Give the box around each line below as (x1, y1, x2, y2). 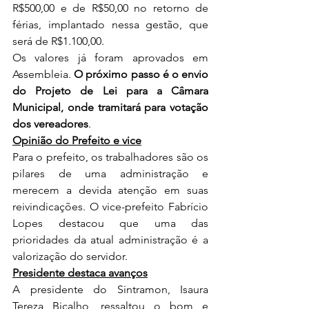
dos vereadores (12, 117, 88, 131)
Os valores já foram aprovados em (12, 51, 208, 65)
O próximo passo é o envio (74, 68, 209, 81)
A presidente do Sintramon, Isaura (12, 283, 208, 297)
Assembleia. (12, 68, 74, 81)
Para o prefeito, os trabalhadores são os (12, 150, 208, 164)
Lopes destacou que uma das (12, 217, 208, 230)
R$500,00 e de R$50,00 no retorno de (12, 1, 208, 15)
